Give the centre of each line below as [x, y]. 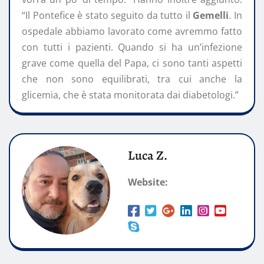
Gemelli [211, 16]
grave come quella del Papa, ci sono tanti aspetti [132, 63]
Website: [148, 182]
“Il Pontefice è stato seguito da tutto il [108, 16]
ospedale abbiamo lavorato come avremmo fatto [132, 32]
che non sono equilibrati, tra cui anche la [132, 79]
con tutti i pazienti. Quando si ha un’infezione [132, 47]
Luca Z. [148, 156]
